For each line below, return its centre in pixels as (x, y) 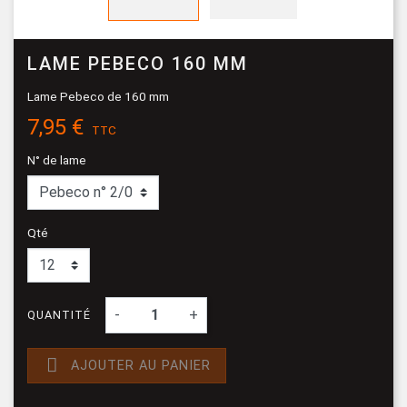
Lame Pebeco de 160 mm (98, 96)
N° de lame (57, 159)
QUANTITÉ (59, 314)
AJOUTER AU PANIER (140, 365)
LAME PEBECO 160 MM (138, 63)
